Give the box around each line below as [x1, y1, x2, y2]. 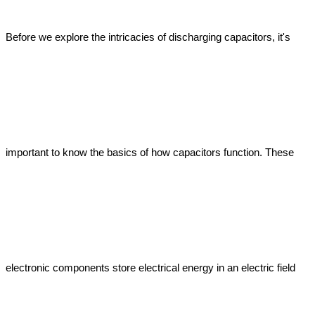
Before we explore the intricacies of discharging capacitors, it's [6, 31, 290, 43]
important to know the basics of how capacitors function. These [6, 146, 294, 158]
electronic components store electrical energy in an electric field [6, 262, 295, 274]
